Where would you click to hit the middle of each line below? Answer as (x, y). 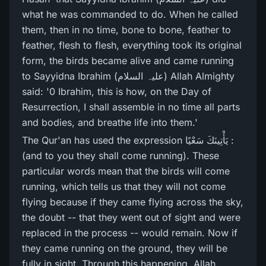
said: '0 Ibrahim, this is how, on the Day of (117, 91)
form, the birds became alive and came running (128, 61)
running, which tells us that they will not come (124, 186)
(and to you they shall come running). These (121, 156)
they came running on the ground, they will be (125, 248)
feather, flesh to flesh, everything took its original (132, 45)
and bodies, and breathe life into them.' (110, 122)
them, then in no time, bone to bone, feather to (126, 30)
